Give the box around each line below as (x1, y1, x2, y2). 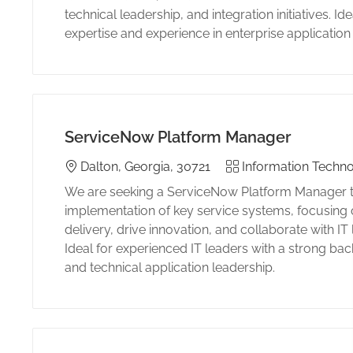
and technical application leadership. (64, 259, 275, 275)
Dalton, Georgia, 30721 (80, 158, 210, 174)
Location (63, 158, 114, 173)
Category (225, 158, 280, 173)
